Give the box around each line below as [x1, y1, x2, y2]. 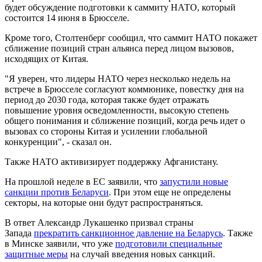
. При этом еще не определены [109, 187, 231, 197]
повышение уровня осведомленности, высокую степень [5, 105, 229, 115]
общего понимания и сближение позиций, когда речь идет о [5, 115, 245, 126]
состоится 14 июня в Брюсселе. [5, 12, 129, 23]
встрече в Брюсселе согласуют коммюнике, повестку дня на [5, 84, 244, 94]
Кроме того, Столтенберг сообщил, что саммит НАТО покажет [5, 32, 257, 43]
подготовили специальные [115, 238, 222, 249]
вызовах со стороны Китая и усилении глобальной [5, 126, 208, 136]
